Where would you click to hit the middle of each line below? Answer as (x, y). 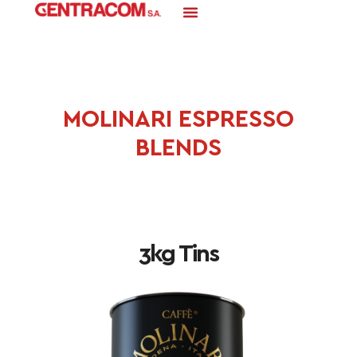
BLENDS (178, 149)
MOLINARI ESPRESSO (178, 120)
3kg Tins (178, 255)
